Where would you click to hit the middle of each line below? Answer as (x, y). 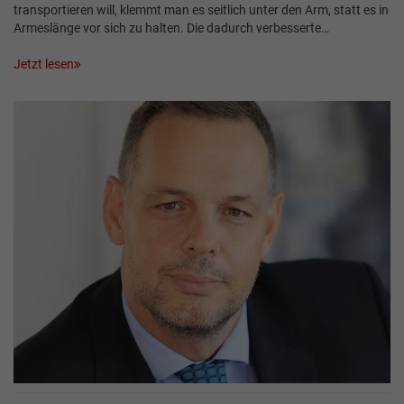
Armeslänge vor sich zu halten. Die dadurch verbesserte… (171, 28)
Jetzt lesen (44, 64)
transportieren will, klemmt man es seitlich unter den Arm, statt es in (201, 9)
